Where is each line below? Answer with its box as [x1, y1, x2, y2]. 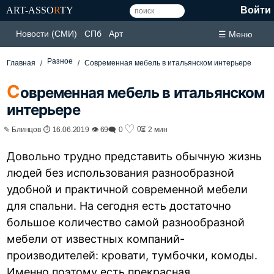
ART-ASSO [6, 5, 54, 15]
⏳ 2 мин [141, 125, 168, 133]
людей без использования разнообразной [7, 166, 235, 179]
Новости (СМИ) [16, 29, 77, 39]
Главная [7, 59, 36, 67]
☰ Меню [218, 29, 253, 39]
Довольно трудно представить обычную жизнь [7, 149, 262, 163]
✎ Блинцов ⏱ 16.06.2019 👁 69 [4, 125, 109, 133]
